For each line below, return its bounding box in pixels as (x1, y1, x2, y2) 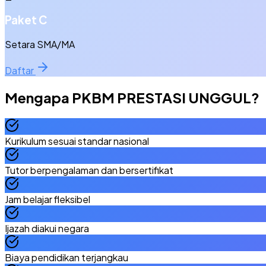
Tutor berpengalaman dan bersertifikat (5, 163, 173, 176)
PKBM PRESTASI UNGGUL (72, 88, 251, 106)
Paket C (5, 13, 47, 27)
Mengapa (5, 88, 72, 106)
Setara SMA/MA (5, 37, 75, 50)
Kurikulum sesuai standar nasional (5, 134, 149, 147)
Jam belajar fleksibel (5, 192, 90, 205)
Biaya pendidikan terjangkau (5, 251, 128, 264)
